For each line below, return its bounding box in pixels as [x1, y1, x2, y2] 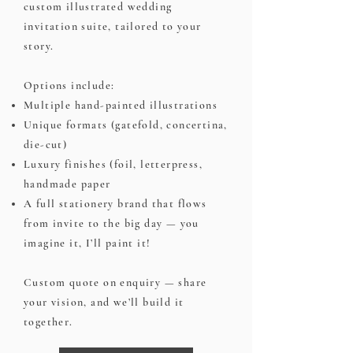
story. [24, 39, 54, 53]
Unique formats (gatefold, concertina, [24, 117, 228, 132]
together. [24, 314, 73, 329]
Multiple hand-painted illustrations [24, 98, 218, 112]
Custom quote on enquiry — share [24, 275, 207, 289]
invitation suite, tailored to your [24, 19, 202, 33]
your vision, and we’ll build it [24, 295, 184, 309]
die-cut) [24, 137, 68, 151]
